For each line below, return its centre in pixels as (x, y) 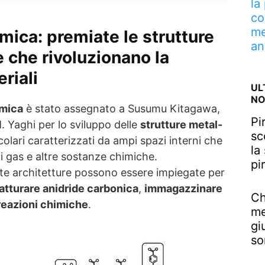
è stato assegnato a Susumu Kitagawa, (122, 109)
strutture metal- (181, 125)
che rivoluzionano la (87, 57)
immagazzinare (183, 188)
